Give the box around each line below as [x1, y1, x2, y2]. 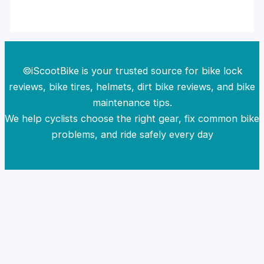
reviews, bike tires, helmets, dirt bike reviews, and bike [9, 80, 255, 93]
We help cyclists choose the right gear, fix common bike [5, 112, 259, 124]
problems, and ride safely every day [51, 128, 213, 140]
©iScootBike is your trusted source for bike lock [22, 64, 242, 77]
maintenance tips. [92, 96, 172, 108]
